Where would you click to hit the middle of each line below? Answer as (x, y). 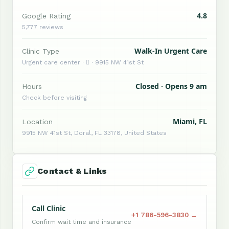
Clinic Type (41, 51)
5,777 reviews (43, 27)
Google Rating (46, 16)
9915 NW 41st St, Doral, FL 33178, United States (94, 133)
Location (37, 121)
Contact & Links (72, 171)
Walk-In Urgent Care (171, 51)
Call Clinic (49, 208)
